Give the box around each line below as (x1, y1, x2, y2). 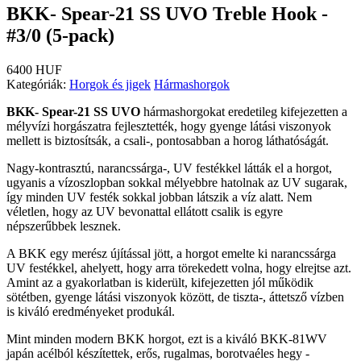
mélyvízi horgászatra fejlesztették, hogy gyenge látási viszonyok (6, 118, 331, 133)
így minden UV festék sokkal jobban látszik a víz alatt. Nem (6, 189, 312, 204)
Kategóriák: (6, 77, 69, 91)
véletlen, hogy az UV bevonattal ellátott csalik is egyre (6, 204, 283, 218)
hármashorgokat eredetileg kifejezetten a (140, 104, 347, 118)
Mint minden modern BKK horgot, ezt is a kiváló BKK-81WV (6, 331, 327, 346)
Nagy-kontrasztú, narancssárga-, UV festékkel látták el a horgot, (6, 160, 332, 175)
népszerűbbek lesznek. (6, 218, 121, 233)
